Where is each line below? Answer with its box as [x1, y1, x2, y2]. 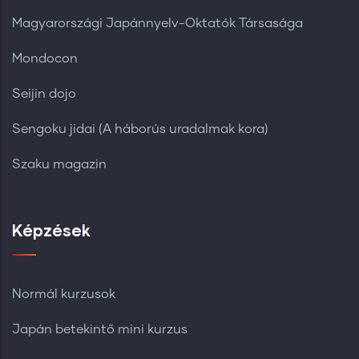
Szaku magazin [12, 157, 107, 171]
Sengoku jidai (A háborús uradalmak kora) [12, 122, 268, 135]
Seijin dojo [12, 87, 76, 100]
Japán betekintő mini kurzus [12, 322, 188, 336]
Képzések [12, 220, 91, 240]
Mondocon [12, 51, 78, 65]
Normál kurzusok [12, 287, 115, 301]
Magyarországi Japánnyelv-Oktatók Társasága [12, 16, 303, 30]
